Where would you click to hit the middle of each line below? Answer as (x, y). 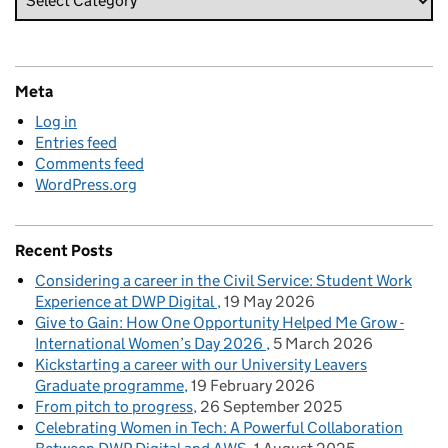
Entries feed (76, 142)
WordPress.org (86, 184)
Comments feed (89, 163)
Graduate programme (109, 385)
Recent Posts (64, 250)
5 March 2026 (323, 343)
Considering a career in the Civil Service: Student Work (223, 280)
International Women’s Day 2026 (150, 343)
